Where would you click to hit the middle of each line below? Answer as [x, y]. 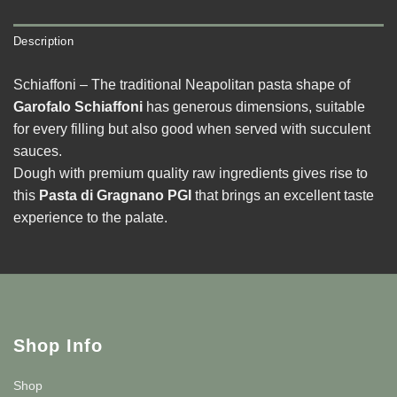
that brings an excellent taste [283, 196]
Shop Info [58, 346]
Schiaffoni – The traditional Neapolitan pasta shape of [182, 85]
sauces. [38, 152]
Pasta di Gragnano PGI [113, 196]
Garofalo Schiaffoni [78, 107]
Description [43, 42]
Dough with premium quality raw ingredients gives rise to [191, 174]
